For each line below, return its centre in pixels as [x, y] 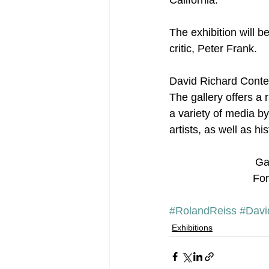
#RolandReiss [203, 210]
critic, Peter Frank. [213, 48]
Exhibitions [192, 227]
